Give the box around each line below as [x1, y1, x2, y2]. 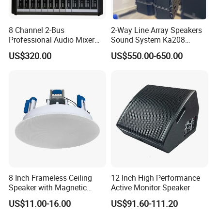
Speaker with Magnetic [9, 182, 87, 193]
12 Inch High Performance [110, 172, 200, 184]
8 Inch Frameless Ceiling [9, 172, 93, 184]
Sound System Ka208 [110, 34, 185, 45]
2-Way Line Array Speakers [110, 24, 202, 35]
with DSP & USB [9, 44, 64, 55]
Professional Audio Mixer [9, 34, 95, 45]
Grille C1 [9, 192, 38, 203]
